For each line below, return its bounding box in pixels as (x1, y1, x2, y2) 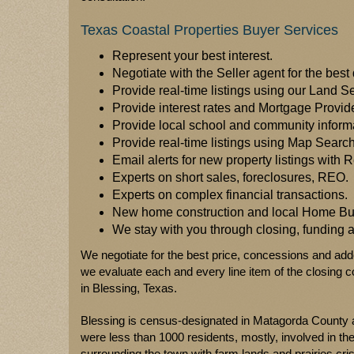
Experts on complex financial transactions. (112, 188, 348, 201)
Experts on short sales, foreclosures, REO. (112, 171, 348, 184)
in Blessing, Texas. (81, 281, 177, 295)
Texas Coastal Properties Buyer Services (81, 22, 338, 38)
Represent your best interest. (112, 49, 273, 62)
